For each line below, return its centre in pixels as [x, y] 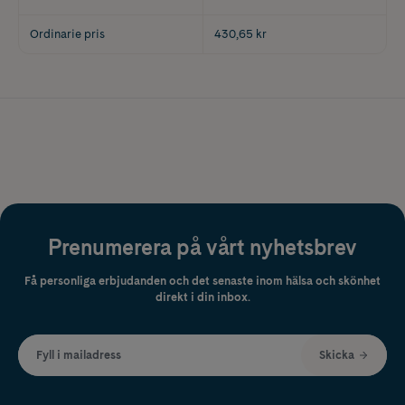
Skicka [337, 355]
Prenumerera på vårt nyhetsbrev [202, 248]
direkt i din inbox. [202, 297]
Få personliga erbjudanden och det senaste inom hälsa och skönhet [202, 281]
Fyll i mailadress [79, 355]
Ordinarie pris [67, 33]
